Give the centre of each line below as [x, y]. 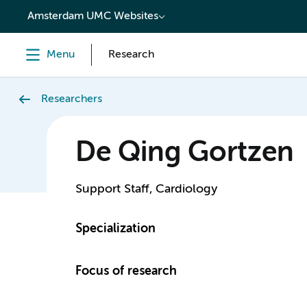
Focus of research [126, 271]
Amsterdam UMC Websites [93, 16]
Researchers [72, 99]
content [39, 12]
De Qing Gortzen [184, 153]
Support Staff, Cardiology [146, 189]
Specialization [115, 229]
